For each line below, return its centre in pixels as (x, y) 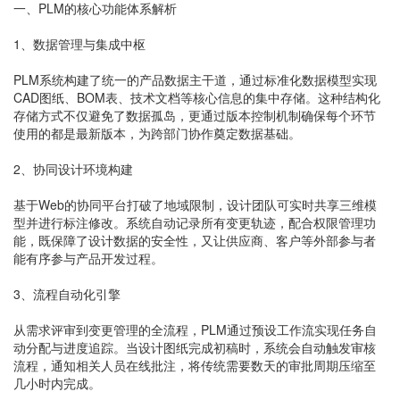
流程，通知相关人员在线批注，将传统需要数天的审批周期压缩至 (195, 365)
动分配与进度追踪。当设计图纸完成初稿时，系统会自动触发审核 (195, 347)
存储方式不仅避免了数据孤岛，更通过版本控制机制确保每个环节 (195, 115)
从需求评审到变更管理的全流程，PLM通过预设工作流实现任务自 (195, 329)
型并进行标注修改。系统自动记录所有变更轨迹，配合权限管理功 (195, 222)
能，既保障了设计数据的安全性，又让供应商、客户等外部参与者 (195, 240)
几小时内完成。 (57, 383)
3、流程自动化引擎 (67, 294)
